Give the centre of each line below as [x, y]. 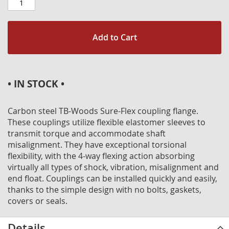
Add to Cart [114, 37]
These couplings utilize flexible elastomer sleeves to [107, 122]
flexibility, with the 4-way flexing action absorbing [101, 156]
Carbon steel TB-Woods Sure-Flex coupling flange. [103, 111]
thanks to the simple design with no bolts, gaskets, [105, 190]
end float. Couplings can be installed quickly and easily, [112, 178]
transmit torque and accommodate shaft [87, 133]
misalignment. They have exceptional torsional [97, 145]
